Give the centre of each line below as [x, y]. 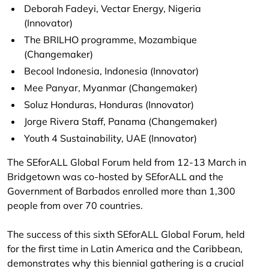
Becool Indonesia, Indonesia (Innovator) [111, 71]
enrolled [141, 191]
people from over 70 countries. [75, 205]
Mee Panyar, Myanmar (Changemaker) [111, 88]
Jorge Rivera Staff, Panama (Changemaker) [121, 121]
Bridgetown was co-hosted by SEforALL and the [115, 177]
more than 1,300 [197, 191]
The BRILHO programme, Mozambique [110, 40]
